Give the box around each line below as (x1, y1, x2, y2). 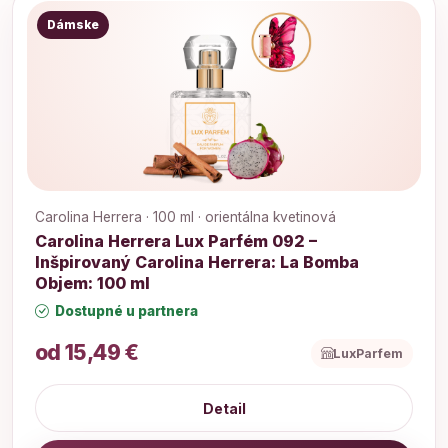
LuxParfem (333, 345, 404, 361)
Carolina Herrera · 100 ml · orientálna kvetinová (35, 209, 336, 226)
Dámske (46, 17, 99, 32)
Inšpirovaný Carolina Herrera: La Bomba (35, 252, 359, 273)
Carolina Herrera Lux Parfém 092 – (35, 231, 317, 252)
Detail (202, 399, 246, 417)
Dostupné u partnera (52, 303, 198, 320)
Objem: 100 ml (35, 273, 150, 294)
